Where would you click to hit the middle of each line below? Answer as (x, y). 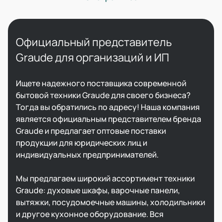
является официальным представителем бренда (109, 119)
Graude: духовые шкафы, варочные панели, (98, 190)
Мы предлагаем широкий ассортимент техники (105, 178)
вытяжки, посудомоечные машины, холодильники (111, 202)
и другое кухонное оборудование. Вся (90, 214)
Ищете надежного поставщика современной (101, 83)
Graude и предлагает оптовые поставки (91, 131)
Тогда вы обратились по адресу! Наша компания (108, 107)
